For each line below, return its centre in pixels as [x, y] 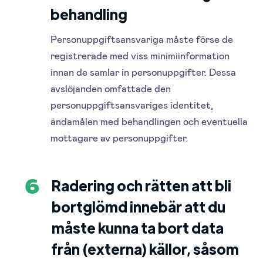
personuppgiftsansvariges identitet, [132, 105]
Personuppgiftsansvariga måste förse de [142, 39]
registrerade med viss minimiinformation [140, 55]
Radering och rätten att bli [142, 186]
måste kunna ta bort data [138, 228]
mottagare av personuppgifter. [119, 138]
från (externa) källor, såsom [146, 249]
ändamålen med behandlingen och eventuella [149, 121]
